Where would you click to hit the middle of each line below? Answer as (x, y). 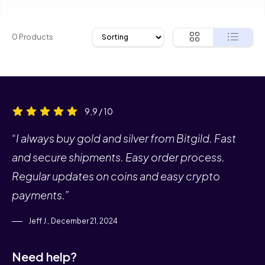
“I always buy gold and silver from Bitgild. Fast (124, 138)
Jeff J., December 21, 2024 (72, 221)
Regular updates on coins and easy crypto (116, 176)
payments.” (41, 195)
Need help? (44, 256)
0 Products (33, 36)
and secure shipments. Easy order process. (118, 157)
